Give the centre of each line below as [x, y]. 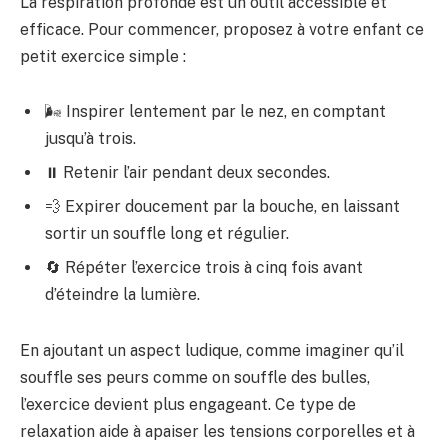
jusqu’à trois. [90, 139]
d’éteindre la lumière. [122, 295]
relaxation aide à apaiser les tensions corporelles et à [217, 432]
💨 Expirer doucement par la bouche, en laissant [222, 207]
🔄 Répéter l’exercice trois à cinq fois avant [204, 268]
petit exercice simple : [103, 56]
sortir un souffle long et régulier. [167, 234]
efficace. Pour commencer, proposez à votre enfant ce [222, 29]
